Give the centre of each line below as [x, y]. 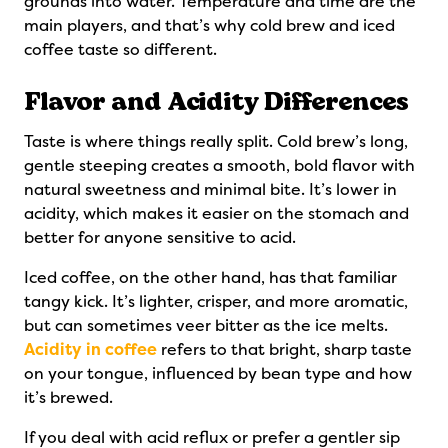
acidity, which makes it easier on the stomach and [216, 213]
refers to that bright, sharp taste [284, 349]
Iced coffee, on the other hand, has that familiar [210, 277]
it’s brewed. [68, 397]
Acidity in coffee [90, 349]
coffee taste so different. [120, 49]
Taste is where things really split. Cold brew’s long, [216, 141]
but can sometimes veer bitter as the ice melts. [206, 325]
